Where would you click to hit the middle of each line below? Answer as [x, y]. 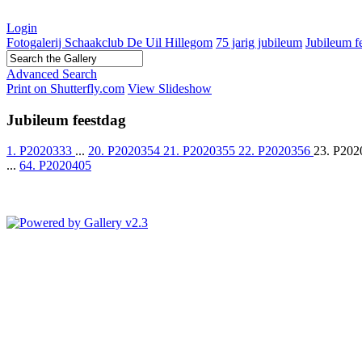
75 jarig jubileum [259, 42]
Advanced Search [52, 74]
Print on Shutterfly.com [65, 88]
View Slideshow [170, 88]
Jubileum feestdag [66, 120]
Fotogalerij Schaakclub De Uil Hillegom [109, 42]
